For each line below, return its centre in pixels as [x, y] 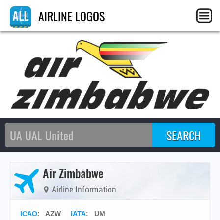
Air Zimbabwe [73, 173]
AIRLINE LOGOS [70, 16]
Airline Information [83, 189]
